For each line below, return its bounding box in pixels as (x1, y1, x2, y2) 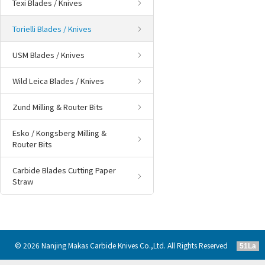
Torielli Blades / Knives (12, 23, 92, 34)
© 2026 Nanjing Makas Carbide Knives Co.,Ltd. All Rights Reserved (15, 240, 237, 250)
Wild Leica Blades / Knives (12, 75, 104, 86)
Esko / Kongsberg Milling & (12, 127, 106, 138)
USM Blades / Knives (12, 49, 85, 60)
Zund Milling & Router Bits (12, 101, 103, 112)
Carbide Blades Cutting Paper (12, 164, 116, 176)
